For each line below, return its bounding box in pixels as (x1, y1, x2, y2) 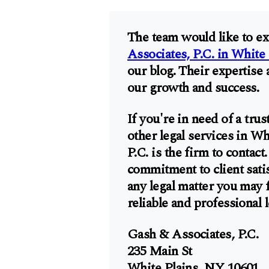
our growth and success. (127, 78, 259, 98)
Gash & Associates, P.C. (127, 225, 259, 244)
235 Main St (127, 241, 192, 261)
